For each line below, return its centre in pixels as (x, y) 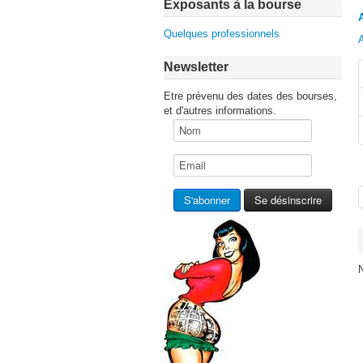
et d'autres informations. (220, 111)
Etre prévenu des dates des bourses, (250, 96)
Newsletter (196, 67)
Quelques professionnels (222, 34)
